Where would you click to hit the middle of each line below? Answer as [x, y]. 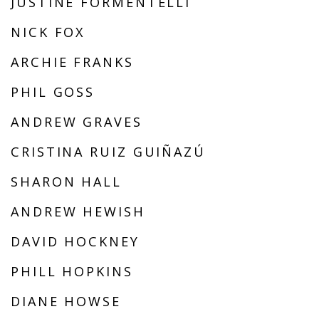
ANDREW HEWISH [78, 212]
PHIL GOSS [53, 92]
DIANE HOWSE [66, 302]
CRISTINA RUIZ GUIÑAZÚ [108, 152]
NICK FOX [48, 32]
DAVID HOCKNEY [75, 242]
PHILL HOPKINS [72, 272]
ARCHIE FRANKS [72, 62]
